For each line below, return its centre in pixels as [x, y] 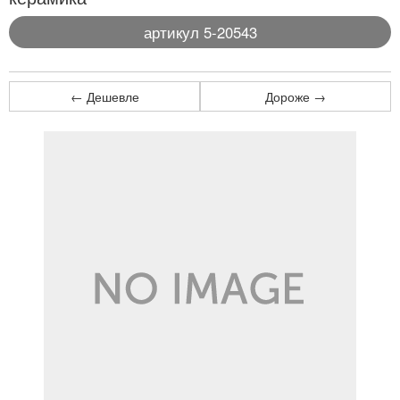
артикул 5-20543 [200, 32]
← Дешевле [104, 96]
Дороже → [296, 96]
